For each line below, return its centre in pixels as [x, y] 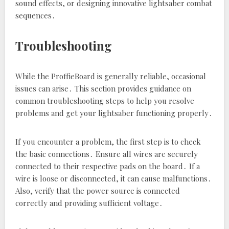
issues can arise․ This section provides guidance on [103, 88]
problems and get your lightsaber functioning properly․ [114, 113]
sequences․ [36, 15]
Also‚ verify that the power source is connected [98, 191]
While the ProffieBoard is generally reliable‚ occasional [111, 76]
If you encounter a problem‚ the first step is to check [108, 142]
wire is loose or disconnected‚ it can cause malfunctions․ [113, 178]
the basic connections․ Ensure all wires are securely [107, 154]
